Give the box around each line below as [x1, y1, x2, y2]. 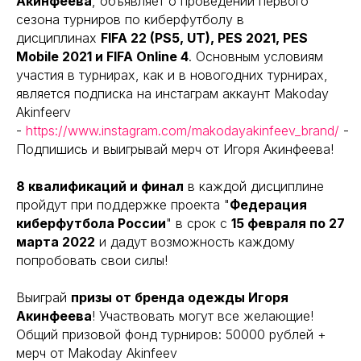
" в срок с [166, 215, 231, 231]
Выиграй [16, 289, 71, 305]
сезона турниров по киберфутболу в [16, 11, 244, 27]
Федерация [230, 197, 307, 213]
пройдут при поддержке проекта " [16, 197, 230, 213]
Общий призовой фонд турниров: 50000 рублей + [16, 326, 326, 342]
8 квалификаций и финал [16, 178, 184, 194]
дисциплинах [16, 30, 101, 46]
